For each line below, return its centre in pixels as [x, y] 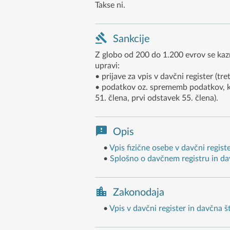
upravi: [107, 65]
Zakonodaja [138, 192]
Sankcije [131, 39]
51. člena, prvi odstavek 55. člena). [156, 98]
